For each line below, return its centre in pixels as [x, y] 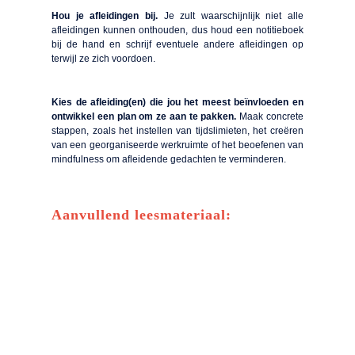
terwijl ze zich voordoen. [103, 58]
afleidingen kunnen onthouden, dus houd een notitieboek [177, 30]
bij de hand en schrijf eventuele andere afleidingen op [177, 44]
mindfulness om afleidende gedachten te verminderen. [169, 159]
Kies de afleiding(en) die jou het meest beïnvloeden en [177, 102]
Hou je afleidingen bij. [108, 15]
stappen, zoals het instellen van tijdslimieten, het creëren [177, 130]
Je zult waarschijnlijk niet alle [233, 15]
